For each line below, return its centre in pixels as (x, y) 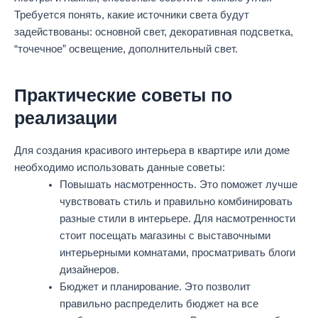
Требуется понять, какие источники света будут (132, 15)
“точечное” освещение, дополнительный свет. (126, 49)
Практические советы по (123, 95)
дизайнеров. (89, 269)
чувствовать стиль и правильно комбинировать (176, 201)
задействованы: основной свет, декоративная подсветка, (154, 32)
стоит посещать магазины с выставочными (165, 235)
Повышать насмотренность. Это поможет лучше (178, 184)
